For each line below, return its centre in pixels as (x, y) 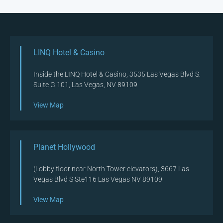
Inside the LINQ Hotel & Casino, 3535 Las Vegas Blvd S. (117, 74)
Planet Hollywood (64, 147)
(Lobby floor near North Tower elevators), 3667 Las (111, 169)
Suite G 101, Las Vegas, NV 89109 (85, 85)
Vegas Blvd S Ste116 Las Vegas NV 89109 (98, 179)
